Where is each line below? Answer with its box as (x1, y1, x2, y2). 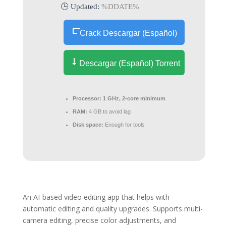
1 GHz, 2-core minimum (101, 95, 165, 101)
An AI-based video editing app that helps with (22, 192, 169, 202)
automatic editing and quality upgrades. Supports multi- (22, 204, 203, 213)
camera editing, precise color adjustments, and (22, 215, 176, 225)
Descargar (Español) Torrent (77, 59, 180, 68)
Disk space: (72, 122, 103, 128)
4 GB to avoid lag (87, 108, 131, 115)
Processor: (72, 95, 101, 101)
